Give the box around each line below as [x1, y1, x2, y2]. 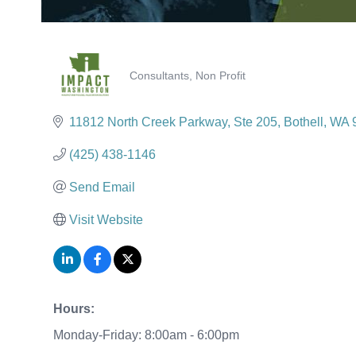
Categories [129, 81, 192, 95]
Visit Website [69, 212, 143, 226]
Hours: [53, 301, 95, 315]
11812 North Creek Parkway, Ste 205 [69, 114, 277, 129]
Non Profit [195, 70, 246, 83]
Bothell [284, 114, 323, 129]
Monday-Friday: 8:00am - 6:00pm [53, 327, 239, 342]
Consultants [130, 70, 190, 83]
